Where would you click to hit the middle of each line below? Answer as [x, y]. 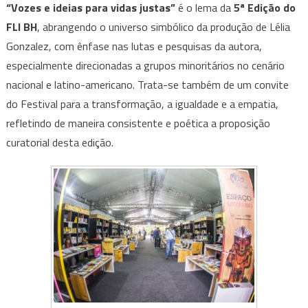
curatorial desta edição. [59, 142]
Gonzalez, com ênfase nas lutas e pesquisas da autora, [134, 46]
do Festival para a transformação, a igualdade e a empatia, [142, 103]
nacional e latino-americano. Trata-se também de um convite [147, 84]
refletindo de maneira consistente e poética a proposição [138, 123]
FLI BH [21, 26]
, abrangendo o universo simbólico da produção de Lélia [163, 26]
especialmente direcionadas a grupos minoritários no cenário [145, 65]
